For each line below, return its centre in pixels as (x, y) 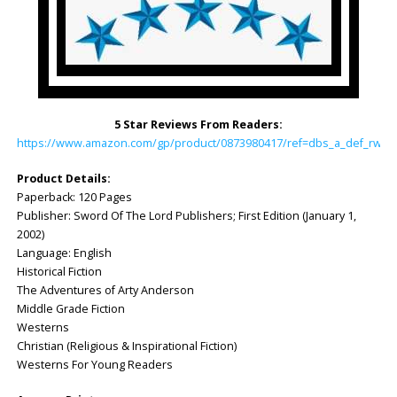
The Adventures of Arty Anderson (105, 290)
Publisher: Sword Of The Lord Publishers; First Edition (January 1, (186, 215)
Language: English (64, 253)
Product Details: (63, 178)
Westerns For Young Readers (94, 364)
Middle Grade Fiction (70, 308)
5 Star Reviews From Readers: (198, 124)
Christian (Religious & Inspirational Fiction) (126, 346)
